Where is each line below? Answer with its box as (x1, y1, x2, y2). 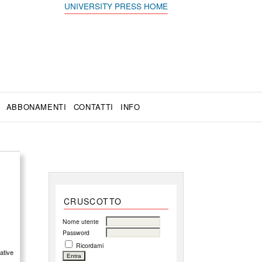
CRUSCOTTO (63, 195, 122, 208)
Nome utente (62, 217, 99, 226)
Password (62, 228, 89, 237)
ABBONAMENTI (6, 101, 67, 112)
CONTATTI (73, 101, 113, 112)
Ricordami (75, 241, 104, 250)
